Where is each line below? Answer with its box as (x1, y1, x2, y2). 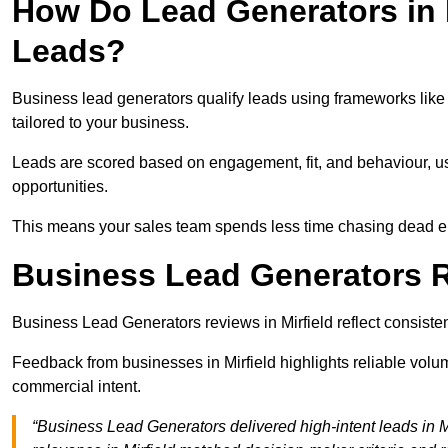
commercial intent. (12, 378, 141, 396)
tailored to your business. (12, 114, 189, 132)
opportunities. (12, 178, 112, 196)
